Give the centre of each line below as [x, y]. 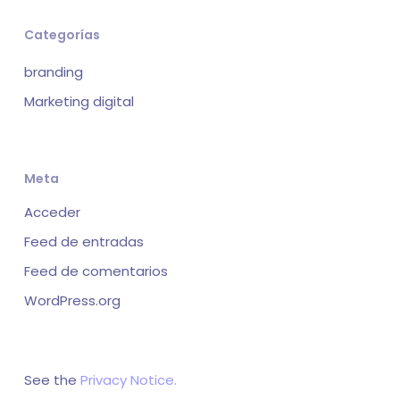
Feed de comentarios [96, 271]
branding [53, 72]
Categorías [62, 35]
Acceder [52, 212]
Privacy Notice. [128, 380]
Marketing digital [79, 101]
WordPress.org [72, 300]
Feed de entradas [83, 242]
